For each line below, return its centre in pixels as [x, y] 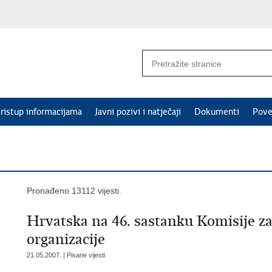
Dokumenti [217, 112]
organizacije [66, 239]
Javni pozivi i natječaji [138, 112]
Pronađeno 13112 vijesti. [74, 191]
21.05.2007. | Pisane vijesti [66, 255]
